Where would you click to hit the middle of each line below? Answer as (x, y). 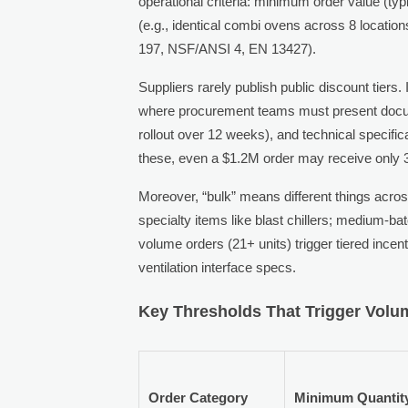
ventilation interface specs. (218, 267)
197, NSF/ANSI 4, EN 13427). (228, 48)
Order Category (199, 397)
